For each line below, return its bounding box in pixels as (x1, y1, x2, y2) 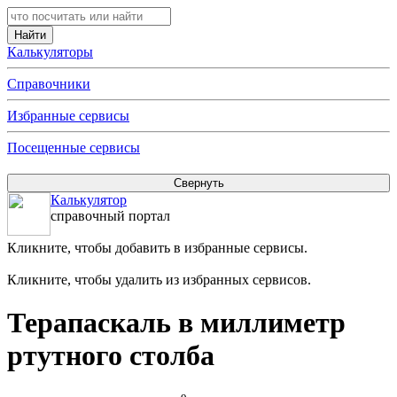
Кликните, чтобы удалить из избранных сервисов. (7, 272, 311, 287)
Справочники (7, 76, 90, 91)
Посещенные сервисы (7, 140, 140, 155)
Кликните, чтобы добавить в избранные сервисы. (7, 240, 307, 255)
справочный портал (51, 208, 170, 223)
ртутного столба (7, 339, 214, 372)
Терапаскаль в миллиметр (7, 307, 346, 339)
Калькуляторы (7, 44, 93, 59)
